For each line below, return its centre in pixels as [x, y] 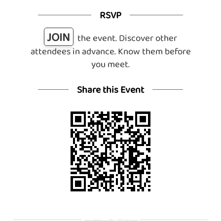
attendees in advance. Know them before [110, 51]
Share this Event [110, 90]
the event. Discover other [127, 37]
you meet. [110, 64]
